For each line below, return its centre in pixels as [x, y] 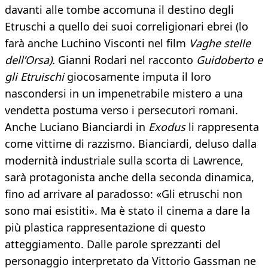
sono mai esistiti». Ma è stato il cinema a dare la [127, 211]
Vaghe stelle [220, 43]
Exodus [167, 127]
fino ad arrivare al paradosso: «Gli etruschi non [124, 194]
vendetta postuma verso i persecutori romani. [121, 110]
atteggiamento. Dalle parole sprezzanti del [113, 244]
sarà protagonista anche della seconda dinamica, [130, 177]
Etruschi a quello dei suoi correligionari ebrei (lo [127, 27]
